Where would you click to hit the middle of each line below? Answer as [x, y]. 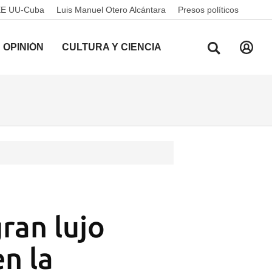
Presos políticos [208, 10]
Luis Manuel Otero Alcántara [111, 10]
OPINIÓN [23, 47]
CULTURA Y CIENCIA [112, 47]
